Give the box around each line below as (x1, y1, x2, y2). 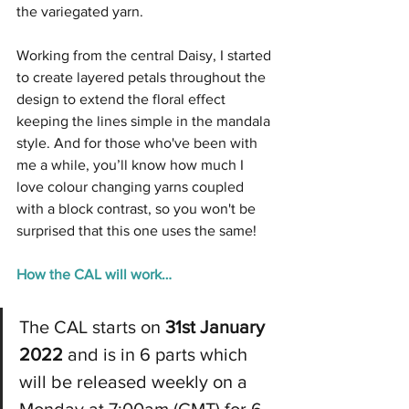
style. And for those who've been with (16, 135, 261, 151)
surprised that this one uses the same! (16, 223, 257, 238)
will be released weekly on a (19, 372, 252, 392)
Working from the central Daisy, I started (16, 47, 275, 63)
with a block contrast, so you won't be (16, 201, 259, 216)
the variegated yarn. (16, 4, 143, 19)
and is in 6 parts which (63, 344, 252, 364)
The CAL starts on (19, 317, 165, 337)
